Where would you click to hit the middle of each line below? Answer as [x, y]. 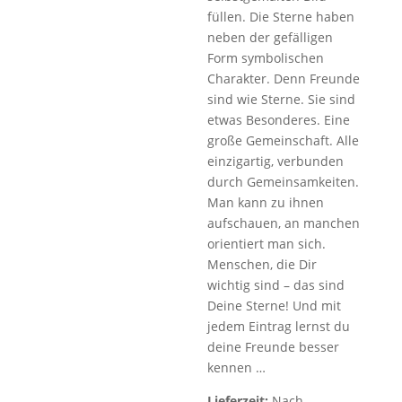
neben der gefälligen [271, 37]
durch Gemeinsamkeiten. [284, 182]
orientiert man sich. [267, 244]
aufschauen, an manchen [284, 223]
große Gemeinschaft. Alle [284, 140]
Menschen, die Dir [262, 264]
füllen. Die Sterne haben [281, 17]
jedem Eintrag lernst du [279, 326]
